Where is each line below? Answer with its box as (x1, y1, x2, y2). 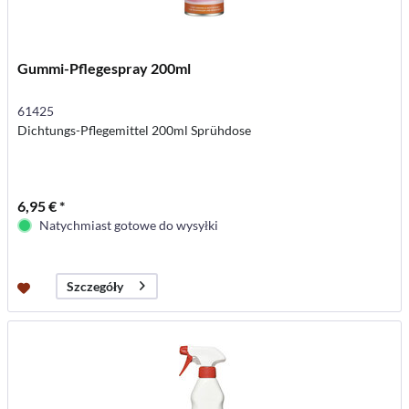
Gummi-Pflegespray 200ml (17, 58, 192, 77)
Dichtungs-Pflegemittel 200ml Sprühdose (17, 121, 252, 138)
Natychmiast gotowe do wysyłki (39, 216, 219, 233)
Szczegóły (67, 278, 124, 295)
